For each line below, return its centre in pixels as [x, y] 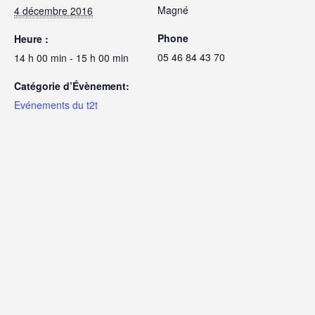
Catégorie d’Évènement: [72, 86]
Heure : [31, 39]
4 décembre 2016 [53, 11]
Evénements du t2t [56, 105]
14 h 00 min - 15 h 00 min [71, 58]
